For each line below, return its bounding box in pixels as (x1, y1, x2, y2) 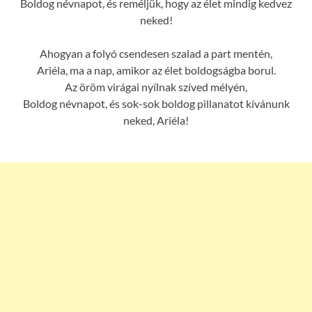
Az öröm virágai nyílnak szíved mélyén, (65, 79, 247, 93)
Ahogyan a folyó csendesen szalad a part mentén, (40, 46, 272, 60)
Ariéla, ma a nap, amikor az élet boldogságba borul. (36, 63, 276, 77)
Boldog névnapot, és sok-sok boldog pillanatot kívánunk (22, 96, 290, 110)
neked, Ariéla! (123, 113, 189, 127)
